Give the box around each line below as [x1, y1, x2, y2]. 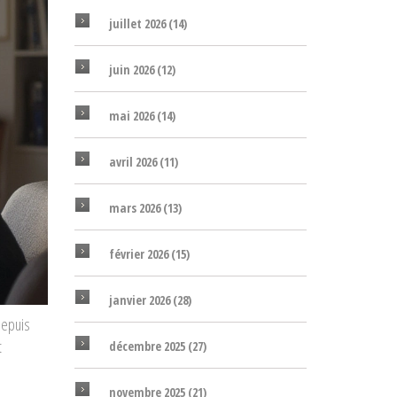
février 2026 [108, 245, 171, 262]
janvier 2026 [108, 292, 173, 308]
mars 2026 [108, 199, 163, 216]
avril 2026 [108, 153, 160, 170]
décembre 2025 [108, 338, 188, 354]
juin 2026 [108, 61, 157, 78]
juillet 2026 [108, 15, 168, 32]
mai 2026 [108, 107, 157, 124]
